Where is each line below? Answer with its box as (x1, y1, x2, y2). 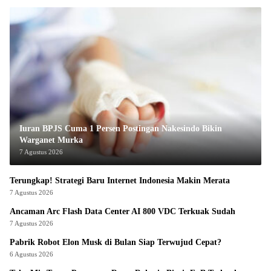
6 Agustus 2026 (10, 250, 53, 258)
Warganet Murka (19, 135, 83, 145)
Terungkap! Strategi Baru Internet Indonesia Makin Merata (10, 176, 230, 186)
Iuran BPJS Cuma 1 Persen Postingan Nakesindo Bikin (19, 124, 222, 134)
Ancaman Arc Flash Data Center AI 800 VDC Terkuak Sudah (10, 207, 237, 217)
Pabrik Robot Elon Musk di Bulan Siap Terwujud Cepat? (10, 238, 221, 247)
